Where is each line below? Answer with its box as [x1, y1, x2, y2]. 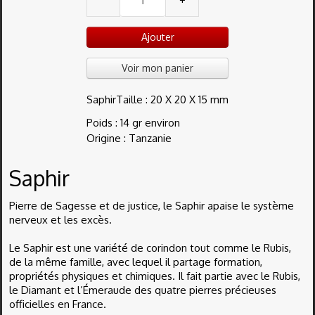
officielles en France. [9, 297, 109, 311]
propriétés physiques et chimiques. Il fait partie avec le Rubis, [9, 269, 300, 283]
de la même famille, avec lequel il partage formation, [9, 255, 262, 269]
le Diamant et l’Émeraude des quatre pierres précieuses [9, 283, 276, 297]
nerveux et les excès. [9, 213, 112, 226]
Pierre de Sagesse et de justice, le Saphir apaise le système [9, 199, 294, 212]
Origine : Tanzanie [86, 131, 172, 145]
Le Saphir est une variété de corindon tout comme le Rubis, [9, 241, 291, 255]
